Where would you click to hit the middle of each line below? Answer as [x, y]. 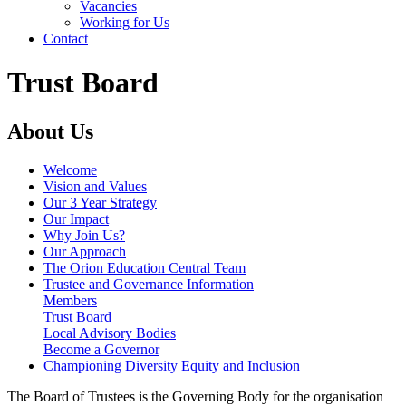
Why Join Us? [84, 235]
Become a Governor [101, 349]
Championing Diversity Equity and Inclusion [172, 365]
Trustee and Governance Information [149, 284]
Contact [66, 38]
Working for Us [125, 22]
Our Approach [85, 251]
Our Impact [76, 218]
